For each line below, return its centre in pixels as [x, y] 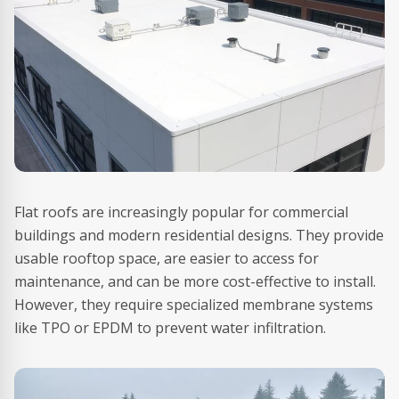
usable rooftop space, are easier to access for [167, 259]
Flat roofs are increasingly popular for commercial [181, 212]
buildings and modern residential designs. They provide [199, 236]
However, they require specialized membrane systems [194, 305]
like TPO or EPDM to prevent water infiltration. [170, 328]
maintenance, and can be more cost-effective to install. [195, 282]
